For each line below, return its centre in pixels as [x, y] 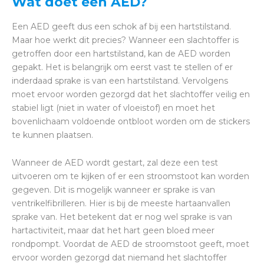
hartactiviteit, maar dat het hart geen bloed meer [113, 231]
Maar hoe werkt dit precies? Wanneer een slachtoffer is [125, 40]
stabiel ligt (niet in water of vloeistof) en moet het [113, 108]
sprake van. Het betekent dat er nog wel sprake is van [122, 217]
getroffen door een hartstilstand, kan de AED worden [121, 54]
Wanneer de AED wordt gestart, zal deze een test [115, 163]
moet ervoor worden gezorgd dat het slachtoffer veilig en [131, 95]
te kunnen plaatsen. [52, 135]
